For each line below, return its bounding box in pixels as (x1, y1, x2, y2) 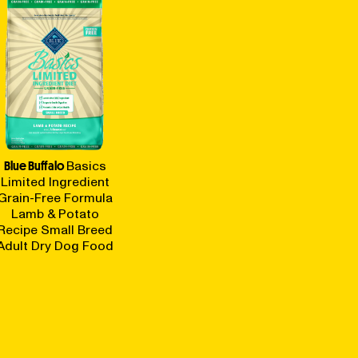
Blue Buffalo (3, 157, 65, 174)
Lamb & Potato (10, 205, 99, 223)
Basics (66, 157, 106, 175)
